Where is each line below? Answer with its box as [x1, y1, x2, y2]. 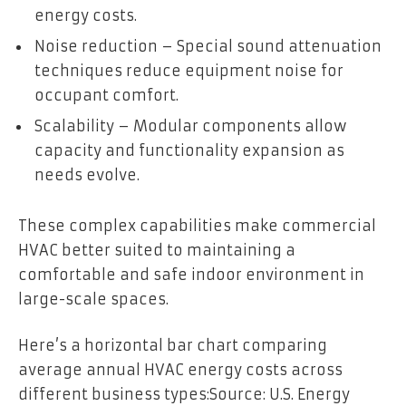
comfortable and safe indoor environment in [18, 265, 364, 284]
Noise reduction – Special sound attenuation [34, 37, 382, 56]
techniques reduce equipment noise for [34, 62, 343, 81]
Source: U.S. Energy [209, 385, 350, 404]
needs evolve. [34, 166, 140, 185]
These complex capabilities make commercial [18, 216, 376, 235]
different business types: [18, 385, 209, 404]
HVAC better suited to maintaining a [18, 240, 295, 259]
